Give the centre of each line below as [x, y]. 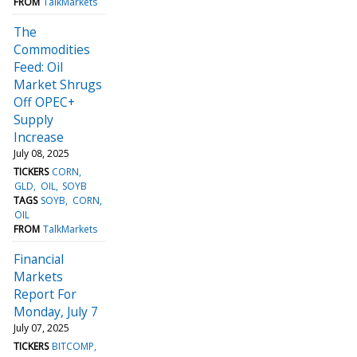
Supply [33, 119]
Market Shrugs [58, 84]
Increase [39, 137]
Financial [39, 259]
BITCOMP [73, 346]
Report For [45, 294]
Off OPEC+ [44, 102]
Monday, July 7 [56, 311]
